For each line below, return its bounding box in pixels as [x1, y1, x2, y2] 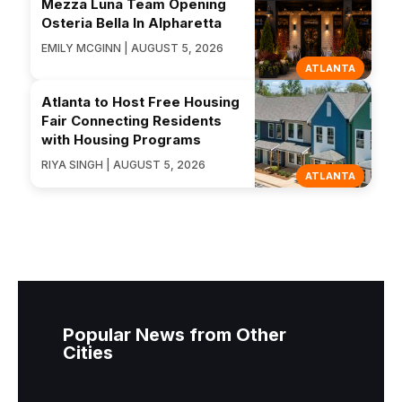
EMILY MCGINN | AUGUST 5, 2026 [41, 40, 223, 55]
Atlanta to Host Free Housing [41, 93, 240, 111]
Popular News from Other [63, 323, 286, 345]
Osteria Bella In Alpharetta [41, 13, 222, 31]
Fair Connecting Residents [41, 112, 222, 130]
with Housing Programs [41, 131, 201, 149]
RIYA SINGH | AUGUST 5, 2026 [41, 158, 205, 172]
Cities [63, 341, 113, 363]
